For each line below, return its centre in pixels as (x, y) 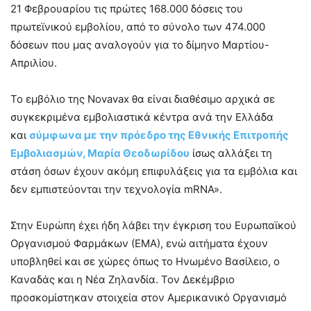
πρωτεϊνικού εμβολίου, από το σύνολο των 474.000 (138, 27)
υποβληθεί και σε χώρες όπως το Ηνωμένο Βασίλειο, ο (145, 262)
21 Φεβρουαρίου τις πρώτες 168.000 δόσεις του (127, 9)
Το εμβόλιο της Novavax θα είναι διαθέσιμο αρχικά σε (143, 99)
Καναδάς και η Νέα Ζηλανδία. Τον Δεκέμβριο (123, 280)
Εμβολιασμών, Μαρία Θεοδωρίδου (100, 153)
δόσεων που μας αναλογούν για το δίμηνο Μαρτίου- (140, 45)
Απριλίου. (34, 63)
